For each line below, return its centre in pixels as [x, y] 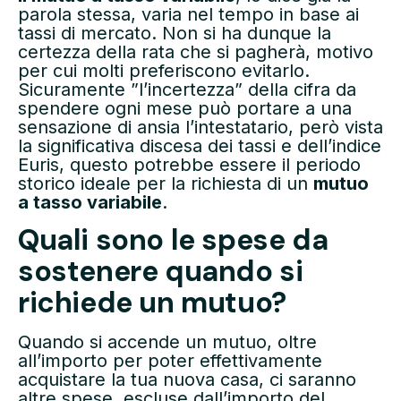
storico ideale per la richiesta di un [166, 183]
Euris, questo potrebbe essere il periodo [189, 164]
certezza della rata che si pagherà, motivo [196, 51]
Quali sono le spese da [173, 240]
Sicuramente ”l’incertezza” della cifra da [187, 89]
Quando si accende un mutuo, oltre [167, 342]
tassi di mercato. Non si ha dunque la [175, 33]
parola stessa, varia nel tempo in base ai [188, 14]
